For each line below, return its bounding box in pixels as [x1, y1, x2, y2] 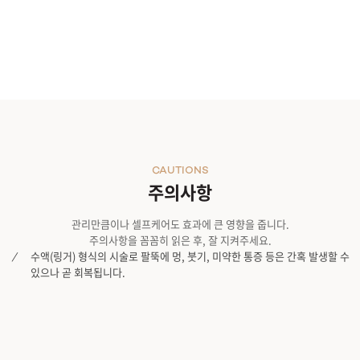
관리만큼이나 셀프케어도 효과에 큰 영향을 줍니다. [71, 215, 289, 231]
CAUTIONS [151, 165, 209, 177]
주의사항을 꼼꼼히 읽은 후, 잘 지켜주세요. [88, 231, 272, 247]
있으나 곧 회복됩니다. [31, 264, 125, 280]
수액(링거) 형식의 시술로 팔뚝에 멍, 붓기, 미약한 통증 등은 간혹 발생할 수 [31, 247, 350, 264]
